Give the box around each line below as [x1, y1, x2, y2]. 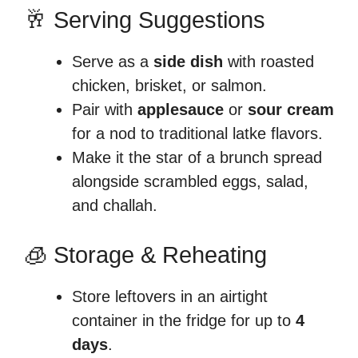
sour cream [248, 100, 334, 118]
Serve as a [72, 52, 153, 70]
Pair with [72, 100, 137, 118]
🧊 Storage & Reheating [24, 241, 267, 268]
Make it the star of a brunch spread [72, 148, 322, 166]
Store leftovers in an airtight [72, 287, 268, 305]
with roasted [223, 52, 314, 70]
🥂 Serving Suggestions [24, 6, 265, 33]
